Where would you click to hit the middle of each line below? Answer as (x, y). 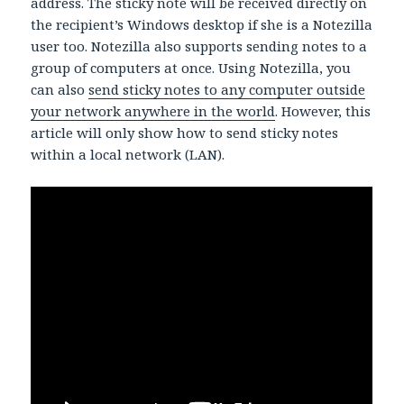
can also (60, 90)
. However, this (323, 111)
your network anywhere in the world (153, 111)
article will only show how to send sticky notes (185, 133)
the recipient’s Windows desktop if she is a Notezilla (202, 25)
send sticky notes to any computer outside (227, 90)
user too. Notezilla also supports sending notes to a (199, 46)
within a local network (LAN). (128, 155)
